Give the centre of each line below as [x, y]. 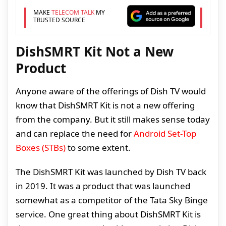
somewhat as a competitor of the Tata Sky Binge [112, 200]
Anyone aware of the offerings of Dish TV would [111, 91]
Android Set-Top [165, 134]
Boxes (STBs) [41, 148]
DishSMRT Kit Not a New [95, 52]
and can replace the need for [75, 134]
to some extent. [98, 148]
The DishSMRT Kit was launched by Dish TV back [111, 172]
